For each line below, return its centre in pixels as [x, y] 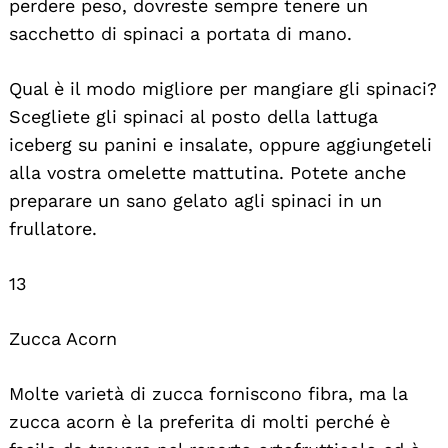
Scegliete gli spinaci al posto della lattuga [193, 116]
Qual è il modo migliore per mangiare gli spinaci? [223, 88]
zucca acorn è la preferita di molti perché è [199, 421]
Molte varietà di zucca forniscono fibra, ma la [208, 393]
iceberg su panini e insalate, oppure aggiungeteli [220, 144]
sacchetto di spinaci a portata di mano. [180, 33]
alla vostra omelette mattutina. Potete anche [207, 172]
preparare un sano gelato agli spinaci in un [195, 200]
